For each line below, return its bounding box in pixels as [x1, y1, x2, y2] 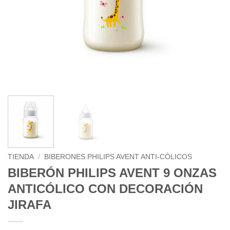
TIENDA [8, 153, 34, 161]
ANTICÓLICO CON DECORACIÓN [8, 182, 203, 196]
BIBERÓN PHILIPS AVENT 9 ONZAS [8, 166, 217, 180]
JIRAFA [8, 198, 51, 212]
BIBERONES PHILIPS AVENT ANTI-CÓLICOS [44, 153, 193, 161]
